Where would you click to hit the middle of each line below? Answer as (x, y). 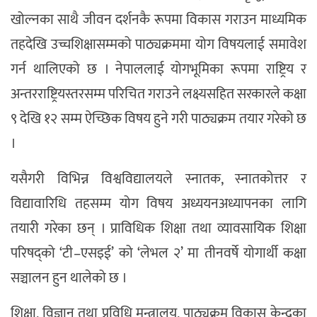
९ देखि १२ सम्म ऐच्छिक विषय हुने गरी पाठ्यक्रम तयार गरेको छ (158, 119)
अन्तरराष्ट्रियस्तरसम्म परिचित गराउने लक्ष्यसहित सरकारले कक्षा (158, 94)
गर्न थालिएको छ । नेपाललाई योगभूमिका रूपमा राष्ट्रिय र (158, 69)
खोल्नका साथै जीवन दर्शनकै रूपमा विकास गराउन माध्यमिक (158, 19)
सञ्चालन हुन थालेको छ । (69, 278)
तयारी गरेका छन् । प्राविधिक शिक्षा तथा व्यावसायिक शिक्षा (158, 228)
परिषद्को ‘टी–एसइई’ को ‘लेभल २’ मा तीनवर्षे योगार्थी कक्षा (158, 253)
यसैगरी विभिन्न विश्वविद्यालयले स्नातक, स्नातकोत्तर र (158, 179)
